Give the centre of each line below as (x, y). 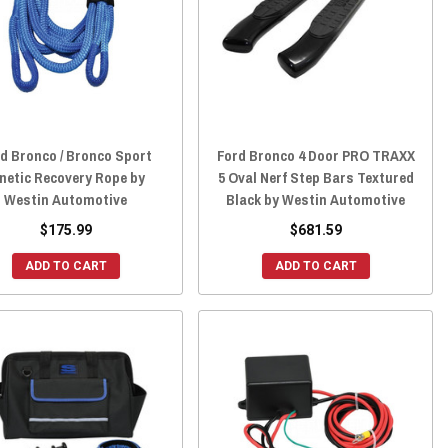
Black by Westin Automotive (316, 199)
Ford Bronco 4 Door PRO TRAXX (315, 155)
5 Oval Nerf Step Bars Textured (315, 177)
